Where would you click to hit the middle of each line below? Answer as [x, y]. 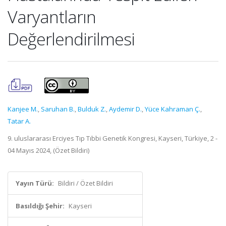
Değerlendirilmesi [71, 39]
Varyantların [52, 17]
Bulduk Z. [92, 109]
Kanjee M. [23, 109]
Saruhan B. [58, 109]
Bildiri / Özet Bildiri [86, 183]
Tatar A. [19, 121]
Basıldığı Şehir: [40, 206]
